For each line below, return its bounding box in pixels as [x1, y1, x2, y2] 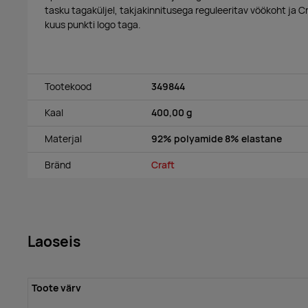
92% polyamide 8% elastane [151, 133, 282, 146]
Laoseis [27, 232, 80, 251]
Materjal [45, 133, 82, 146]
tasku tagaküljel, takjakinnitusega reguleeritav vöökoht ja [45, 3, 298, 16]
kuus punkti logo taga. [45, 18, 141, 31]
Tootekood [45, 80, 91, 93]
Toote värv [31, 282, 81, 294]
